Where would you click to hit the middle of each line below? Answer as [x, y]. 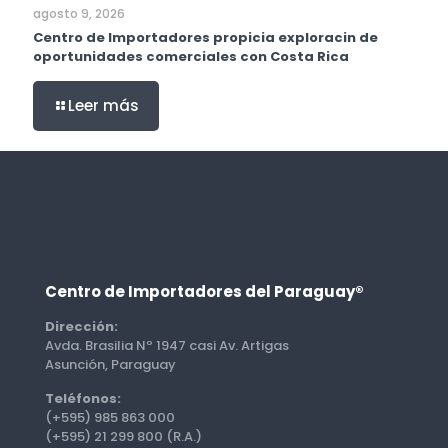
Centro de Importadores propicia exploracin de [205, 38]
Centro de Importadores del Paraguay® [204, 292]
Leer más [103, 106]
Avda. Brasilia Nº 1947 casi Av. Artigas [167, 346]
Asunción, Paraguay [110, 365]
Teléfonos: [83, 399]
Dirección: [81, 327]
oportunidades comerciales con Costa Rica [191, 57]
